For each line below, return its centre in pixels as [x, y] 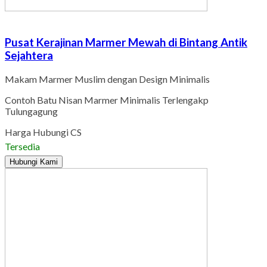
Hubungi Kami [34, 162]
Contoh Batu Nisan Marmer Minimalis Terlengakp [107, 100]
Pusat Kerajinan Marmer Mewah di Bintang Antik [126, 42]
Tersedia [22, 146]
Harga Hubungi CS [43, 132]
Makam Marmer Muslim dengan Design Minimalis [107, 79]
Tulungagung [31, 111]
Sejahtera [29, 55]
